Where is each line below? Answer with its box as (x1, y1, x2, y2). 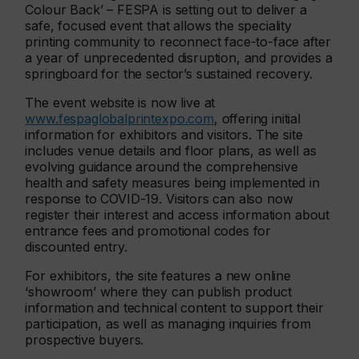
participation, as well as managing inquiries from (25, 316, 311, 333)
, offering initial (213, 111, 301, 127)
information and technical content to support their (25, 300, 324, 317)
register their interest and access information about (25, 207, 330, 224)
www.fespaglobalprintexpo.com (25, 111, 214, 127)
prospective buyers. (25, 332, 144, 349)
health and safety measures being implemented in (25, 175, 320, 192)
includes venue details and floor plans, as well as (25, 143, 317, 159)
